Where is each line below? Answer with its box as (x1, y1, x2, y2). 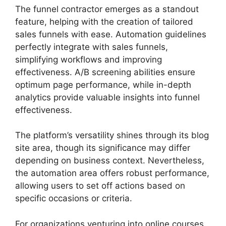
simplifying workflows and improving (15, 54, 162, 65)
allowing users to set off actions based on (15, 181, 185, 191)
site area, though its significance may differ (15, 143, 190, 153)
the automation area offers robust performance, (15, 168, 209, 178)
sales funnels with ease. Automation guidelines (15, 29, 206, 39)
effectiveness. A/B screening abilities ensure (15, 67, 195, 77)
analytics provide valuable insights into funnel (15, 92, 200, 102)
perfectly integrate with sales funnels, (15, 41, 168, 52)
